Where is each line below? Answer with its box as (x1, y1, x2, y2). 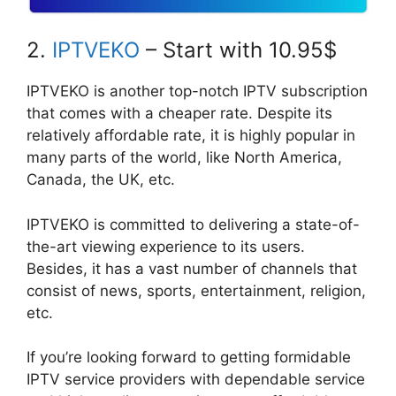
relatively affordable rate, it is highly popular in (27, 126, 355, 145)
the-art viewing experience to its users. (27, 237, 305, 255)
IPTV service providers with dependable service (27, 370, 365, 389)
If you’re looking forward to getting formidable (27, 348, 351, 367)
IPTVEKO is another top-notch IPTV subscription (27, 82, 368, 101)
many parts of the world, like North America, (27, 148, 342, 167)
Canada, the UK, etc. (27, 171, 179, 189)
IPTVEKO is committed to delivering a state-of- (27, 215, 360, 233)
